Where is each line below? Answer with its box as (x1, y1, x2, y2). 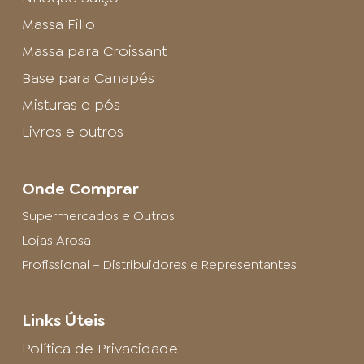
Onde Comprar (21, 178, 139, 200)
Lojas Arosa (21, 232, 91, 249)
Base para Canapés (21, 68, 154, 89)
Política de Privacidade (21, 339, 178, 359)
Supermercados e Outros (21, 207, 175, 225)
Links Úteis (21, 310, 105, 331)
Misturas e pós (21, 95, 120, 115)
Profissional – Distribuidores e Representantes (21, 256, 297, 274)
